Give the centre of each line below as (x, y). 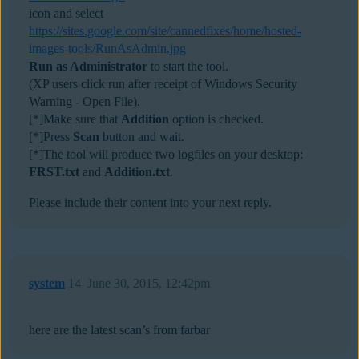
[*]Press (51, 137)
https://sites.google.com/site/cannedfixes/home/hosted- (165, 31)
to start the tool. (188, 67)
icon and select (66, 14)
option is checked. (216, 119)
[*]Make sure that (75, 119)
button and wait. (142, 137)
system (47, 284)
